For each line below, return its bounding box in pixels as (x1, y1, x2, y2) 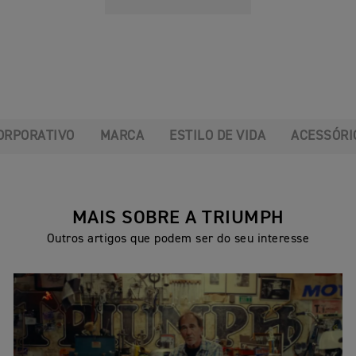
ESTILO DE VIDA (169, 129, 266, 143)
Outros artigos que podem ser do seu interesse (46, 232, 310, 246)
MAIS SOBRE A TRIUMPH (72, 207, 284, 227)
